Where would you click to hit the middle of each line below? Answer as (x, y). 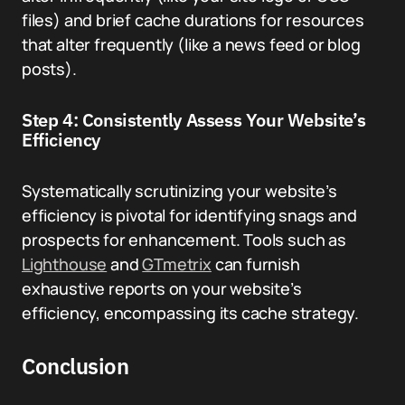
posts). (49, 69)
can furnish (255, 264)
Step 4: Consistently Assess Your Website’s (194, 120)
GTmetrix (177, 264)
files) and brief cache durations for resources (193, 20)
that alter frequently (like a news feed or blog (191, 44)
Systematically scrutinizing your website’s (179, 191)
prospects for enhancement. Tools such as (184, 240)
